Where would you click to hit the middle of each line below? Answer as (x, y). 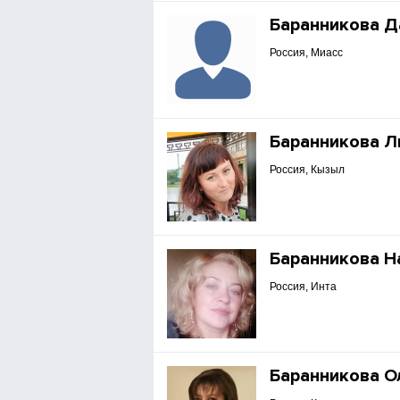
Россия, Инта (304, 287)
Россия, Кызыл (308, 170)
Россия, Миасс (307, 53)
